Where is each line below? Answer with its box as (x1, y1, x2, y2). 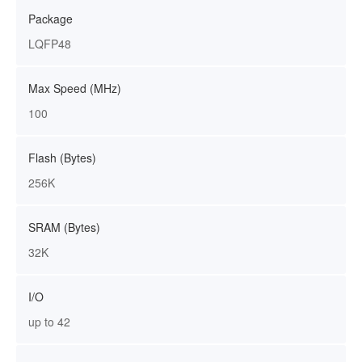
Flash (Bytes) (28, 149, 96, 166)
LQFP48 (28, 36, 71, 52)
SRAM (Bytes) (28, 219, 100, 235)
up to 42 (28, 314, 70, 330)
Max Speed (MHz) (28, 80, 121, 96)
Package (28, 11, 73, 27)
